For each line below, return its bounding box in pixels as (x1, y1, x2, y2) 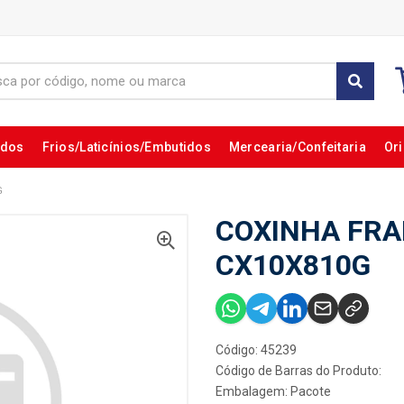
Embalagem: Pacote (216, 384, 331, 399)
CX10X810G (216, 248, 371, 282)
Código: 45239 (216, 343, 297, 357)
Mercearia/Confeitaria (228, 140, 366, 154)
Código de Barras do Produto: (216, 363, 381, 378)
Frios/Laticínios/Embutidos (41, 140, 211, 154)
